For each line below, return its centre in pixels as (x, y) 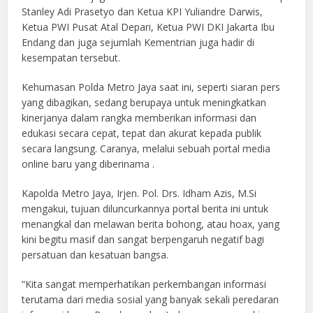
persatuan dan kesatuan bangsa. (95, 255)
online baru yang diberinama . (88, 164)
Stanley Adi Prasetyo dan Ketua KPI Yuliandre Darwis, (143, 12)
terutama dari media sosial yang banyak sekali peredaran (151, 300)
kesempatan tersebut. (71, 58)
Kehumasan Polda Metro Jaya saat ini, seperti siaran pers (151, 87)
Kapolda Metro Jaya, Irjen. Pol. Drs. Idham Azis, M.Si (139, 194)
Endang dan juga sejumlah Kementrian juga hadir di (138, 43)
